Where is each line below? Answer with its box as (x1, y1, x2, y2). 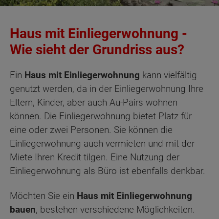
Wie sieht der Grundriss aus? (10, 42, 184, 58)
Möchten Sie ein (10, 190, 77, 201)
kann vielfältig (140, 69, 197, 81)
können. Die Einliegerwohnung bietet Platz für (10, 110, 192, 122)
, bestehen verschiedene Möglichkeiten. (36, 203, 195, 215)
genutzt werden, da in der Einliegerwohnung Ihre (10, 83, 203, 95)
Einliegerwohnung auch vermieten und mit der (10, 138, 195, 150)
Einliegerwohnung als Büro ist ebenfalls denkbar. (10, 165, 205, 177)
